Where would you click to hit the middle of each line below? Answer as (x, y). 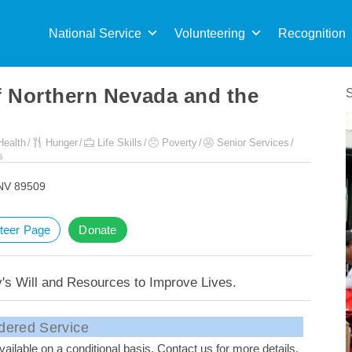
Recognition (312, 33)
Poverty (180, 143)
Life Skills (120, 143)
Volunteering (210, 33)
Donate (98, 230)
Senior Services (253, 143)
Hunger (62, 143)
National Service (95, 33)
